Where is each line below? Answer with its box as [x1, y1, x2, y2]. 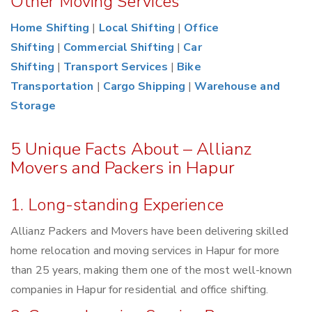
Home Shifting [10, 20, 90, 36]
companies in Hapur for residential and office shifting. [10, 282, 269, 298]
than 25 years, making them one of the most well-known [10, 263, 292, 279]
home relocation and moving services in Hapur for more [10, 243, 280, 259]
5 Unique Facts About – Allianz [10, 137, 252, 162]
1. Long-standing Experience [10, 194, 224, 217]
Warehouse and [194, 79, 280, 95]
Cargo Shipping [102, 79, 186, 95]
